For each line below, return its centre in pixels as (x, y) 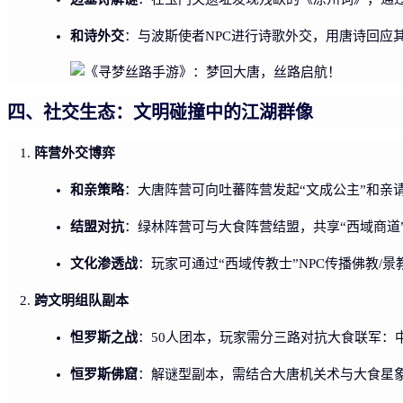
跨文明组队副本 (81, 300)
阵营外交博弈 (75, 152)
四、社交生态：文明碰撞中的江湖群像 (160, 112)
